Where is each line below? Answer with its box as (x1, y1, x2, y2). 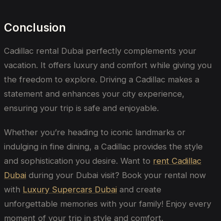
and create (117, 184, 161, 195)
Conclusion (4, 21, 66, 35)
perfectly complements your (86, 45, 196, 56)
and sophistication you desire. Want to (4, 156, 153, 166)
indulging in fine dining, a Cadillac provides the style (4, 142, 203, 152)
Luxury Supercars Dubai (23, 184, 117, 195)
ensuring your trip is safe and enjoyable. (4, 103, 161, 113)
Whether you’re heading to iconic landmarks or (4, 127, 185, 138)
